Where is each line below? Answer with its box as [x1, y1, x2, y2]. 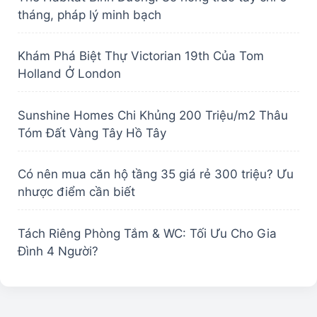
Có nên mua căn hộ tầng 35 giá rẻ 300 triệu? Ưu [18, 167, 294, 182]
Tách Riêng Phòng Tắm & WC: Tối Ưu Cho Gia [18, 226, 277, 241]
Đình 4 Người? [18, 243, 98, 258]
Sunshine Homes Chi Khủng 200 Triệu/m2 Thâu [18, 108, 288, 122]
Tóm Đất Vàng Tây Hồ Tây [18, 125, 166, 140]
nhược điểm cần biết [18, 185, 135, 200]
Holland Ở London [18, 67, 121, 81]
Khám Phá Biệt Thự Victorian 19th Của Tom [18, 49, 264, 64]
